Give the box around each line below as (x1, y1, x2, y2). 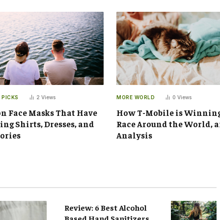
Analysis (116, 129, 152, 140)
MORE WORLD (116, 94, 155, 100)
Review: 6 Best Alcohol (64, 202, 147, 212)
